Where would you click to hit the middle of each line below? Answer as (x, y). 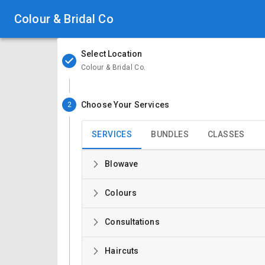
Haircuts (122, 251)
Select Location (112, 54)
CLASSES (226, 135)
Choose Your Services (125, 105)
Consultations (132, 222)
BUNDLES (170, 135)
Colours (121, 193)
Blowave (122, 164)
